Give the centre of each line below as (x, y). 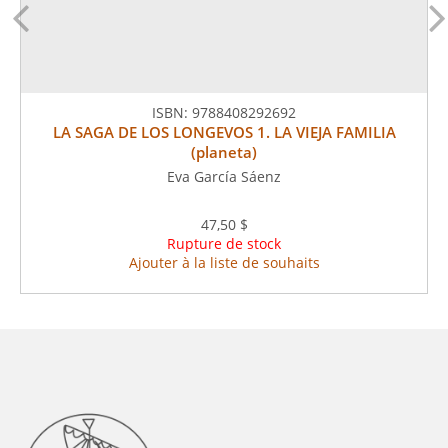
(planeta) (224, 152)
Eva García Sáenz (224, 176)
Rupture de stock (224, 243)
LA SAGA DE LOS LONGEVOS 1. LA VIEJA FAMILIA (224, 132)
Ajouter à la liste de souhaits (224, 262)
